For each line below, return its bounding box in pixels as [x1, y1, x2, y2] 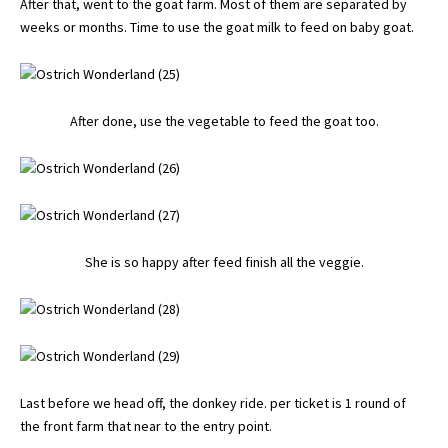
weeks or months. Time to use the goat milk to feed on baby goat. [20, 18, 414, 36]
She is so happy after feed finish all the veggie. [84, 253, 364, 271]
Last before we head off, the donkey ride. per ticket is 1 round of [20, 394, 406, 412]
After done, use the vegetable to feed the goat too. [69, 112, 379, 130]
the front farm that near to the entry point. [20, 417, 272, 435]
